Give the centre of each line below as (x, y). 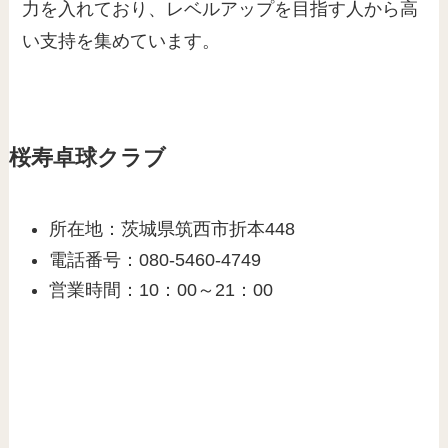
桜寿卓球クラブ (87, 158)
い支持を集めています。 (121, 41)
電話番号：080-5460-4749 (155, 259)
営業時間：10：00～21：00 (161, 290)
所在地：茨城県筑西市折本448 (172, 229)
